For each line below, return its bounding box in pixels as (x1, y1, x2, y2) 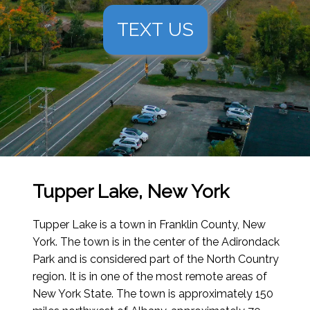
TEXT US (116, 19, 194, 41)
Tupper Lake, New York (33, 181, 230, 203)
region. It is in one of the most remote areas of (33, 270, 268, 284)
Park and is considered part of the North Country (33, 253, 280, 266)
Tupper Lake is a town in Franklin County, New (33, 218, 266, 232)
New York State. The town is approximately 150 (33, 287, 274, 301)
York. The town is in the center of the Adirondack (33, 235, 280, 249)
